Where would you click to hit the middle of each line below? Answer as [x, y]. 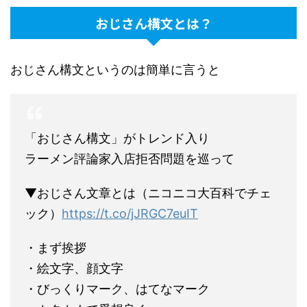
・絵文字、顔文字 [74, 269]
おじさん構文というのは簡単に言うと [115, 70]
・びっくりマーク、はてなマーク [117, 289]
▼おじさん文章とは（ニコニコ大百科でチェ [148, 193]
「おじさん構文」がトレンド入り [117, 138]
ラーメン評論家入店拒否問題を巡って [130, 159]
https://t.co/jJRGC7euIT [130, 214]
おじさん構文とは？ [153, 23]
